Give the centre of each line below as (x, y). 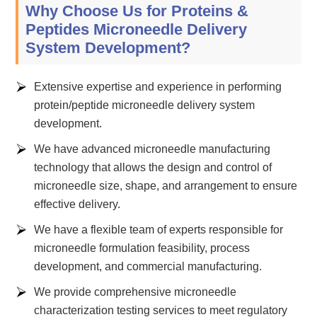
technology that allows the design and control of (153, 167)
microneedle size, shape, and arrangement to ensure (166, 185)
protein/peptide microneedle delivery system (145, 105)
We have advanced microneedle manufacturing (152, 149)
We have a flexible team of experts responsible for (159, 229)
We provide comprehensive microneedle (136, 292)
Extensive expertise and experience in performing (158, 86)
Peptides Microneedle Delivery (137, 30)
